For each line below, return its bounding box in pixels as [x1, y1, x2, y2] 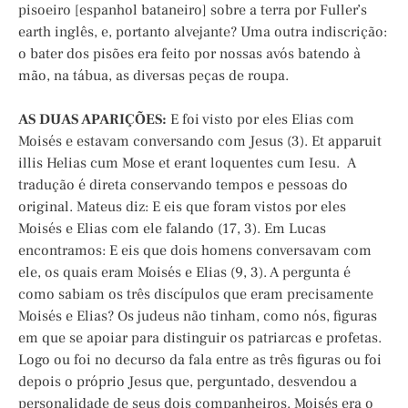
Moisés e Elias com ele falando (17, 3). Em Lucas [18, 219, 326, 239]
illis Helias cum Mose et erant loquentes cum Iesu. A [18, 154, 356, 173]
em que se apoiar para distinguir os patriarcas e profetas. [18, 329, 382, 348]
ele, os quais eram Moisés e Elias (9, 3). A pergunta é [18, 263, 351, 282]
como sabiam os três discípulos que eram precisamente [18, 285, 373, 304]
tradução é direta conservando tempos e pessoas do [18, 176, 348, 195]
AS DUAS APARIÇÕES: [18, 110, 167, 129]
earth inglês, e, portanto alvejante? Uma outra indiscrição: [18, 23, 387, 42]
